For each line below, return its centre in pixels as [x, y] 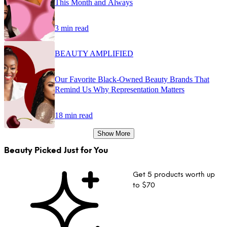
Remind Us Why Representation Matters [120, 89]
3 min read [72, 28]
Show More [113, 133]
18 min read [74, 115]
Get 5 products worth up [174, 175]
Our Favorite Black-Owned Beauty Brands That [132, 79]
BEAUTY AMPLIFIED [94, 53]
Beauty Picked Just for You [56, 150]
